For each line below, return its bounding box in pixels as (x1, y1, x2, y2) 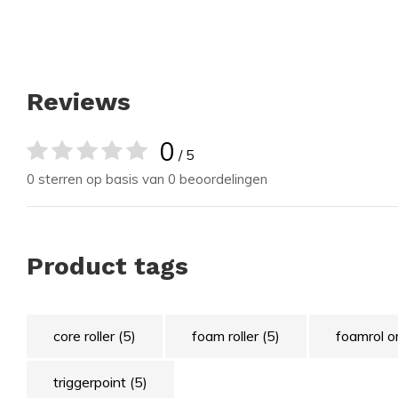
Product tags (27, 251, 188, 281)
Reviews (27, 87, 131, 116)
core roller (53, 327, 118, 345)
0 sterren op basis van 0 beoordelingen (27, 171, 267, 187)
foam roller (192, 327, 262, 345)
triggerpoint (53, 373, 130, 391)
